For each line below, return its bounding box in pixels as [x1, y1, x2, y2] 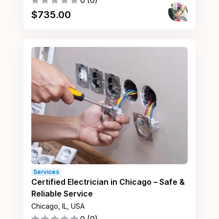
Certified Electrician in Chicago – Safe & [31, 177, 185, 187]
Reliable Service [31, 189, 93, 198]
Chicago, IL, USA [31, 202, 85, 210]
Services [33, 168, 59, 175]
